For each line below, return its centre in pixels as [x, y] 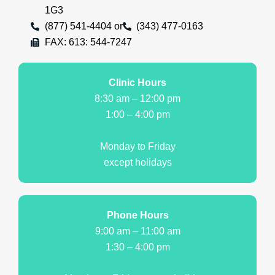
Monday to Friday [137, 146]
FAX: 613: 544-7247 [88, 42]
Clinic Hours [137, 83]
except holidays [137, 162]
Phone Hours [137, 215]
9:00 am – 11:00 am [137, 231]
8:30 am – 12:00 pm [137, 99]
